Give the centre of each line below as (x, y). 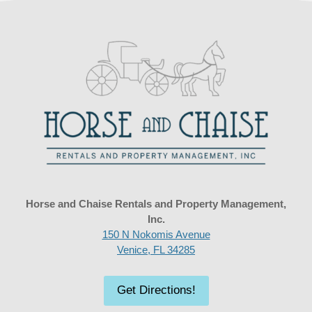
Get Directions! (156, 290)
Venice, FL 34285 (156, 250)
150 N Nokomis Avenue (156, 235)
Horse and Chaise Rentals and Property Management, (156, 204)
